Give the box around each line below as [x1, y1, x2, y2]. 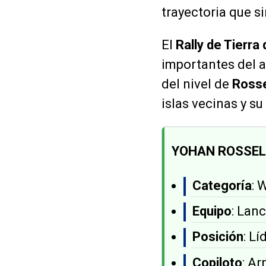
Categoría [192, 178, 252, 194]
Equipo [192, 204, 232, 219]
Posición [192, 229, 243, 245]
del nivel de [161, 77, 232, 92]
